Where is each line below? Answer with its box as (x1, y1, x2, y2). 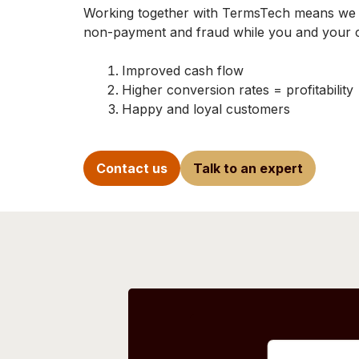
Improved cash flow (122, 63, 252, 79)
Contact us (96, 160, 167, 176)
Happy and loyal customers (122, 101, 290, 117)
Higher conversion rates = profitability (122, 82, 357, 98)
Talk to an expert (193, 160, 303, 176)
